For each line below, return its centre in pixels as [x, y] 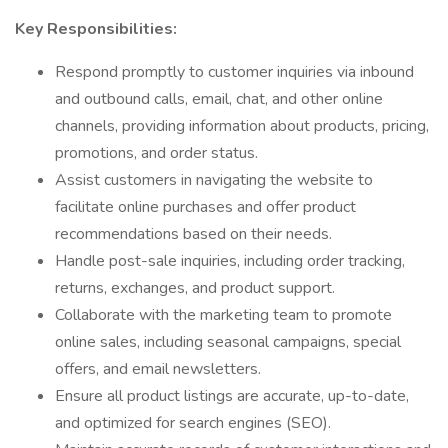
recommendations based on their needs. [193, 234]
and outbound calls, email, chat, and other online [219, 99]
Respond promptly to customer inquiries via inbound [234, 72]
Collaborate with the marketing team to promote [223, 315]
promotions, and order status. [156, 153]
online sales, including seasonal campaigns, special [228, 342]
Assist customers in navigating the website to [214, 180]
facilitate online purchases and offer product [205, 207]
